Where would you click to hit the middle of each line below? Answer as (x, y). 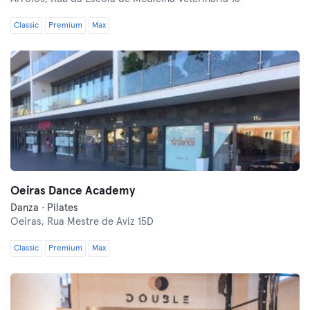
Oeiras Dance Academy (73, 191)
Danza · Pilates (44, 208)
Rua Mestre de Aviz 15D (100, 222)
